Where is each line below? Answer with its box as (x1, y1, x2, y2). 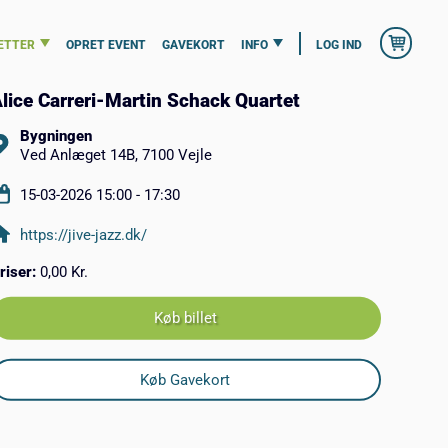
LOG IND (315, 36, 362, 52)
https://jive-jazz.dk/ (19, 225, 147, 244)
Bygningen (19, 126, 92, 145)
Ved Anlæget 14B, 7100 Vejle (19, 145, 212, 164)
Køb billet (153, 309, 217, 328)
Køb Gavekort (140, 370, 231, 389)
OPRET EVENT (66, 36, 147, 52)
